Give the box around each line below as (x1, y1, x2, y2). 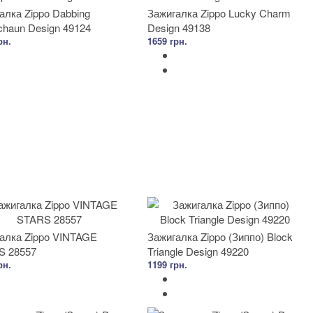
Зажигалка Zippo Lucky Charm (147, 6, 291, 20)
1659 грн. (147, 34, 187, 48)
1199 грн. (147, 258, 187, 271)
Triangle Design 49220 (147, 244, 249, 259)
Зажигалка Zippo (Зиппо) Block (147, 229, 293, 244)
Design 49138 (147, 20, 210, 35)
